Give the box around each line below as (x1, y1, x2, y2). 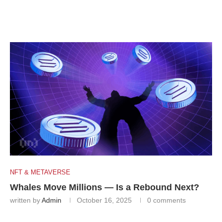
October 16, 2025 (77, 196, 132, 205)
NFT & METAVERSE (10, 168, 70, 176)
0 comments (147, 196, 186, 205)
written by (10, 196, 42, 205)
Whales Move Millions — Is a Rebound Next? (10, 182, 199, 193)
